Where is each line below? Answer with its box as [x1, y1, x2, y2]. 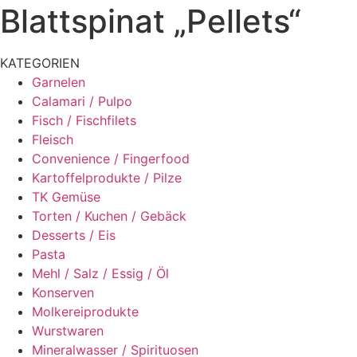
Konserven [32, 284, 94, 300]
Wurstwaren [32, 323, 104, 339]
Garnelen [32, 74, 85, 90]
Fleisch [32, 131, 73, 147]
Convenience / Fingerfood [32, 151, 190, 167]
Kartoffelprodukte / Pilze [32, 170, 182, 186]
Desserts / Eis [32, 227, 116, 243]
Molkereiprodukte [32, 304, 139, 320]
